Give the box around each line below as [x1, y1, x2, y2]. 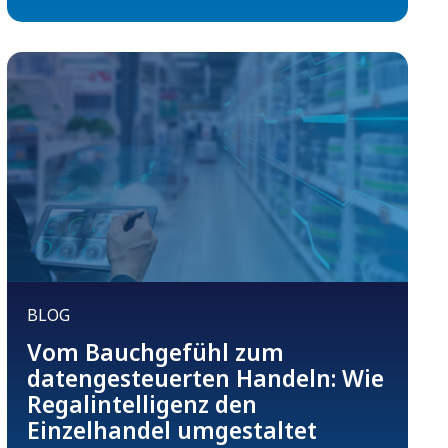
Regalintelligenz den [26, 388, 257, 421]
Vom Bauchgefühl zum [26, 336, 284, 369]
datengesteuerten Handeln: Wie [26, 362, 384, 395]
